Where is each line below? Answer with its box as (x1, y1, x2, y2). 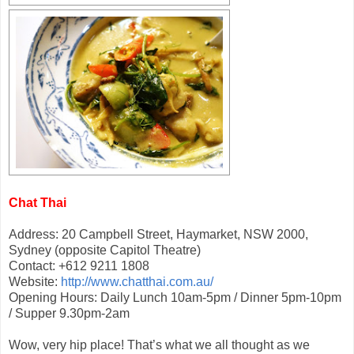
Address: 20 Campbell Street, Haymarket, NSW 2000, (9, 227, 308, 241)
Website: (9, 274, 61, 288)
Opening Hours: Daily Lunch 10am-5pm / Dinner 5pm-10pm (9, 290, 341, 304)
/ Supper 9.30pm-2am (9, 306, 130, 320)
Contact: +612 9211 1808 (9, 258, 149, 273)
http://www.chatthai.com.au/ (61, 274, 213, 288)
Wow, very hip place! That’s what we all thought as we (9, 337, 310, 352)
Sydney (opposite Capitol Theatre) (9, 243, 201, 257)
